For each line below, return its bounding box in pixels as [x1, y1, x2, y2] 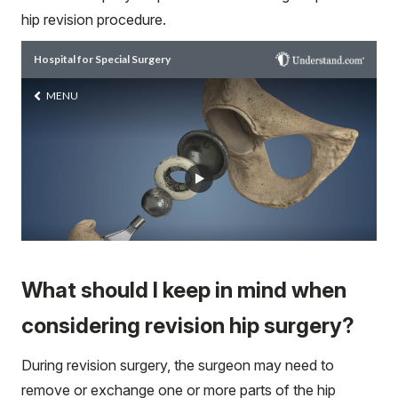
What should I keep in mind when [21, 277, 346, 304]
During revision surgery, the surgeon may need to [21, 356, 334, 375]
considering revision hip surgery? [21, 313, 354, 339]
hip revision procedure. [21, 11, 166, 29]
